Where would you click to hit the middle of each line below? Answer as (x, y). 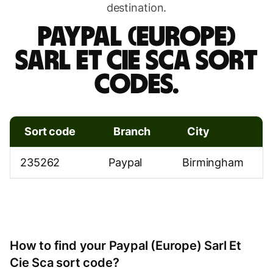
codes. (136, 84)
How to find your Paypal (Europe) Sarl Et (126, 245)
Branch (132, 131)
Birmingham (213, 162)
